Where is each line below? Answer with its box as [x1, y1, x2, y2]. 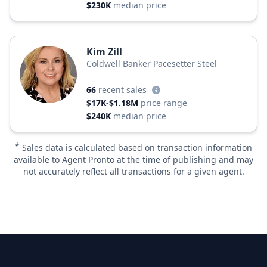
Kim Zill [86, 45, 122, 58]
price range [141, 97, 187, 108]
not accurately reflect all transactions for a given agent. [23, 166, 244, 177]
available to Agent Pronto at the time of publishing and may [14, 154, 253, 165]
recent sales [98, 84, 147, 95]
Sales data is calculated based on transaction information [22, 142, 252, 153]
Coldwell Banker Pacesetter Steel [86, 58, 217, 69]
